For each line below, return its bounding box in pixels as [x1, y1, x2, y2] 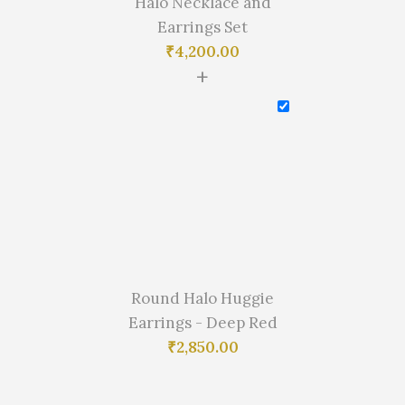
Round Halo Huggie [131, 288, 274, 309]
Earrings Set [157, 17, 248, 38]
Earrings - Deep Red [127, 313, 278, 334]
